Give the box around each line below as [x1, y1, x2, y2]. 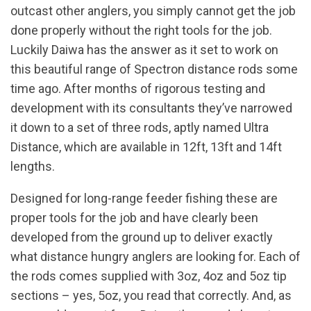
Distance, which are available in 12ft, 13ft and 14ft [10, 140, 282, 155]
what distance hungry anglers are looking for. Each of [10, 249, 301, 264]
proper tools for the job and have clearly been [10, 210, 258, 226]
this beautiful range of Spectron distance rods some [10, 62, 298, 77]
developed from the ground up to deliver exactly [10, 230, 273, 245]
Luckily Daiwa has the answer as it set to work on [10, 42, 278, 58]
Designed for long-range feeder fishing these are [10, 191, 278, 206]
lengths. [10, 159, 55, 174]
